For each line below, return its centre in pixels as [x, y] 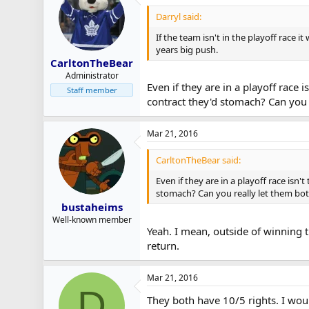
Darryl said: [179, 16]
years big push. [187, 49]
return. [163, 245]
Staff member [92, 90]
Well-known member [92, 219]
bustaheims [92, 207]
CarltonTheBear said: [198, 160]
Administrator [92, 76]
